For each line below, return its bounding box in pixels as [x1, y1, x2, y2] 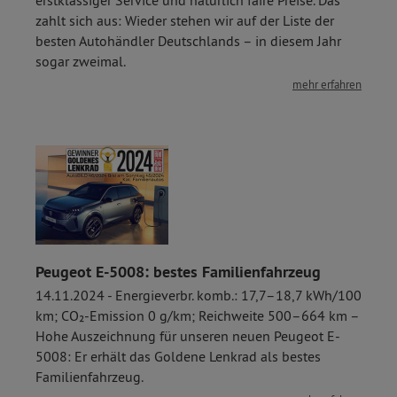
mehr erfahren [292, 76, 362, 91]
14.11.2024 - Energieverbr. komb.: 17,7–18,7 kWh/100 [35, 286, 362, 304]
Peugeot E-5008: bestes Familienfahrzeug [35, 261, 321, 282]
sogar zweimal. [35, 51, 126, 70]
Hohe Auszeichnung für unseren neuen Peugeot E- [35, 327, 340, 345]
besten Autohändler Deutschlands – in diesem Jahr [35, 31, 341, 50]
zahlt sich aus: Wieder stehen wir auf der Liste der [35, 11, 334, 29]
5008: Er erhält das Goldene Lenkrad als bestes [35, 347, 321, 365]
